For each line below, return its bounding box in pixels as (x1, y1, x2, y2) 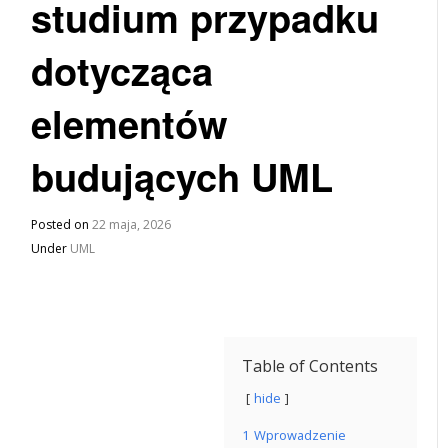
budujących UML (31, 149, 334, 204)
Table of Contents (242, 355, 378, 377)
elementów (31, 96, 229, 151)
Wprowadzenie (254, 426, 346, 444)
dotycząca (31, 43, 214, 98)
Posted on (31, 216, 93, 233)
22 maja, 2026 (92, 216, 172, 233)
